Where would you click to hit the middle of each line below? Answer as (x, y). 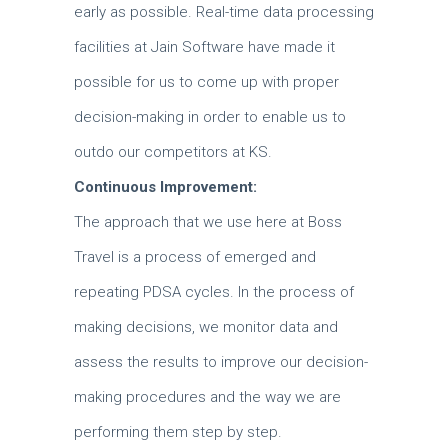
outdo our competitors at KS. (173, 152)
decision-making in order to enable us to (210, 117)
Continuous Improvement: (165, 187)
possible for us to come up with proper (206, 82)
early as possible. (135, 12)
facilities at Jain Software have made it (204, 47)
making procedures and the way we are (207, 397)
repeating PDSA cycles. (156, 292)
